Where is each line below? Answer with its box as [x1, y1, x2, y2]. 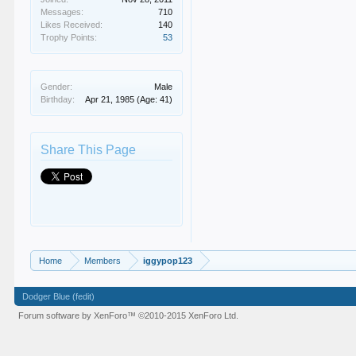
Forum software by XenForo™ [18, 311, 139, 320]
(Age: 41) [137, 95, 173, 104]
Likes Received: [41, 20, 103, 29]
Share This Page [41, 143, 137, 157]
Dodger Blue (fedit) [22, 292, 95, 301]
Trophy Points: [41, 33, 98, 42]
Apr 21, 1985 [85, 95, 135, 104]
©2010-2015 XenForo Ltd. [138, 311, 239, 320]
